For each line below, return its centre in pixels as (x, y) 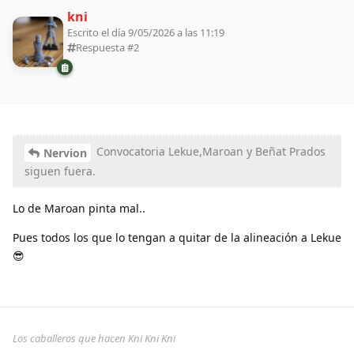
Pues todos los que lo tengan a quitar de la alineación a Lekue (177, 238)
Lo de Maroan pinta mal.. (79, 209)
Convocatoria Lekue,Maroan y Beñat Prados (209, 152)
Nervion (65, 153)
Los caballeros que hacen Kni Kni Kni (94, 339)
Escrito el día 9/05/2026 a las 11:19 (146, 32)
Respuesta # (105, 47)
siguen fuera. (60, 171)
